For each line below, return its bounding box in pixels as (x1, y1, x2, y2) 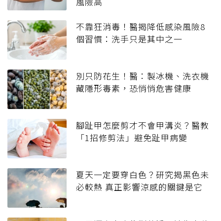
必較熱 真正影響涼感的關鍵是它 (76, 181, 203, 193)
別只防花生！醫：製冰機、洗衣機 (76, 70, 209, 82)
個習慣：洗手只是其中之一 (76, 33, 183, 45)
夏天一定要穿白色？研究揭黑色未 (76, 168, 209, 181)
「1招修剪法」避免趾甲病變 (76, 131, 187, 144)
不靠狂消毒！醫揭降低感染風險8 (76, 20, 205, 33)
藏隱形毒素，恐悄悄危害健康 (76, 82, 191, 95)
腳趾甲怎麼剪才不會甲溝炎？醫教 (76, 119, 209, 132)
